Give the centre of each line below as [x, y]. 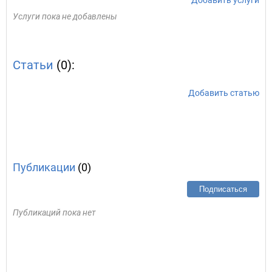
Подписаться [223, 189]
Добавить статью [224, 93]
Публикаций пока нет [54, 212]
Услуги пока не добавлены [65, 16]
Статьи [33, 65]
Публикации [44, 167]
